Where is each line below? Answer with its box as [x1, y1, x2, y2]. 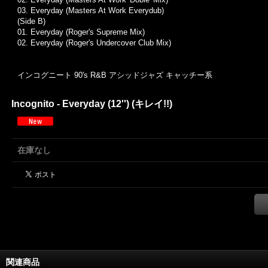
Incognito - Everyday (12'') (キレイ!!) [11, 99, 172, 109]
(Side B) [17, 17, 45, 26]
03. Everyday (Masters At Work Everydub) [17, 6, 164, 15]
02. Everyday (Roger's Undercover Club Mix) [17, 38, 171, 47]
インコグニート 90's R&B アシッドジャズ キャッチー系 [17, 71, 212, 80]
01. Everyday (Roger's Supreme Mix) [17, 28, 145, 36]
